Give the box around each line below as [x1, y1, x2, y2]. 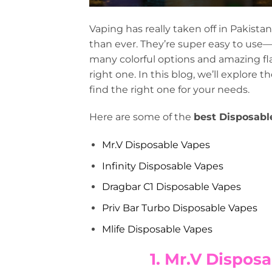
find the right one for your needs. [89, 83, 250, 95]
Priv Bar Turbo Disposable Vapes [101, 202, 257, 214]
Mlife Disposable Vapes [101, 223, 212, 235]
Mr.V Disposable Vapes [101, 139, 210, 151]
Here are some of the [89, 111, 194, 123]
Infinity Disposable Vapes [101, 160, 223, 172]
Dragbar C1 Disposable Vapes [101, 181, 241, 193]
